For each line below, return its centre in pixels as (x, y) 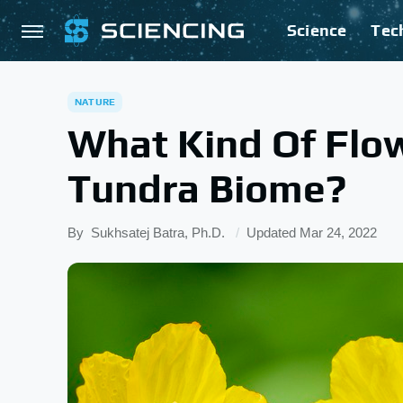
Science (317, 30)
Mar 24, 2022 (338, 233)
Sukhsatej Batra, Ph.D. (158, 233)
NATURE (95, 102)
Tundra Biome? (207, 188)
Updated (273, 233)
